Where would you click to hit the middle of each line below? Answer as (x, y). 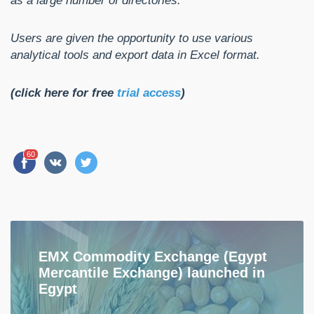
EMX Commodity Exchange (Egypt (153, 257)
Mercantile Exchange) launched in (152, 273)
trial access (149, 93)
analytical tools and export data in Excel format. (135, 55)
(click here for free (64, 93)
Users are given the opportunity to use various (132, 39)
